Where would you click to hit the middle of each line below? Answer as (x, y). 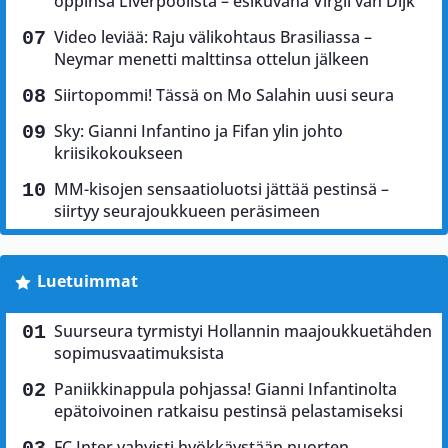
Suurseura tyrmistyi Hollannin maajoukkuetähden (243, 331)
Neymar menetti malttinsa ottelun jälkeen (211, 59)
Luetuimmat (87, 281)
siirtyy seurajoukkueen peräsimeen (187, 211)
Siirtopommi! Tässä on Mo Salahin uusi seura (224, 95)
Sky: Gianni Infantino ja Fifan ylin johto (198, 131)
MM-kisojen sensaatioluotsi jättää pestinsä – (221, 189)
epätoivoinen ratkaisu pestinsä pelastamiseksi (228, 411)
